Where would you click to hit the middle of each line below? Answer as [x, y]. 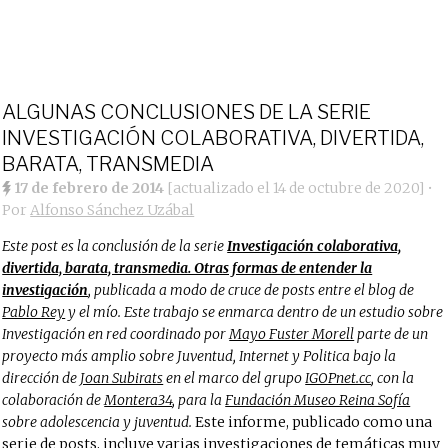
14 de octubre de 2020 [346, 188]
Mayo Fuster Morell [292, 334]
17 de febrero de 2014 [89, 188]
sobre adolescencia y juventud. [97, 422]
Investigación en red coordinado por [116, 334]
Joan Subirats [122, 378]
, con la [393, 378]
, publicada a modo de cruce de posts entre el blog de [251, 290]
